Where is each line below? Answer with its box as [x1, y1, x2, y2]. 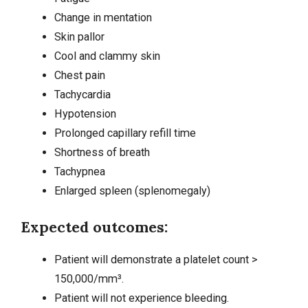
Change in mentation [54, 11, 152, 25]
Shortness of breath [54, 146, 150, 159]
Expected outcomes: [21, 217, 168, 237]
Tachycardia [54, 88, 111, 102]
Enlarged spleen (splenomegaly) [54, 184, 210, 198]
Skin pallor [54, 30, 104, 44]
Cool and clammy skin [54, 49, 160, 63]
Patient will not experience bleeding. [54, 291, 229, 305]
